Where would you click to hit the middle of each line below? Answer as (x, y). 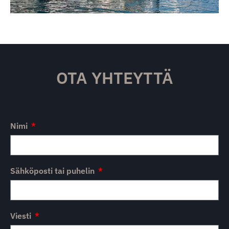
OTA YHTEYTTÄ (114, 78)
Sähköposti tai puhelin (53, 171)
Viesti (22, 216)
